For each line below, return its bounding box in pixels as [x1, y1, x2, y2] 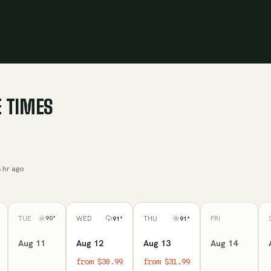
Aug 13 [143, 238, 171, 249]
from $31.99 [143, 257, 190, 267]
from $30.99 [76, 257, 123, 267]
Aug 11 [18, 237, 45, 249]
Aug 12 [76, 238, 103, 249]
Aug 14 [211, 237, 238, 249]
